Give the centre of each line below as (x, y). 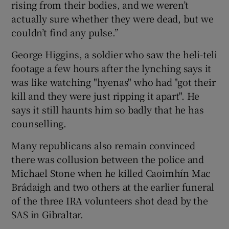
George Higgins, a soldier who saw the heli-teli (114, 54)
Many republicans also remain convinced (103, 145)
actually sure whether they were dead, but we (112, 18)
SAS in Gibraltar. (48, 214)
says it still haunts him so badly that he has (108, 109)
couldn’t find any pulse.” (65, 32)
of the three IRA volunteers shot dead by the (110, 200)
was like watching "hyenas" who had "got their (113, 82)
